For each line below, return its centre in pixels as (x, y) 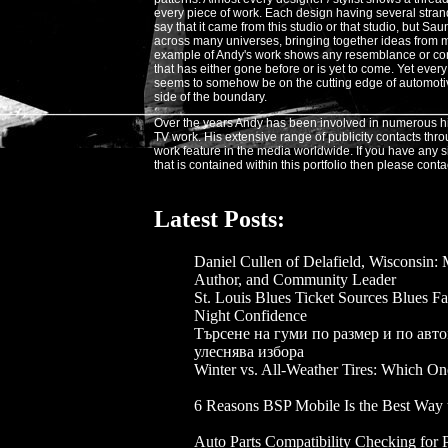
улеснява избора (249, 351)
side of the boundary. (210, 97)
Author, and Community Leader (295, 279)
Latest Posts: (219, 218)
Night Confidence (250, 315)
